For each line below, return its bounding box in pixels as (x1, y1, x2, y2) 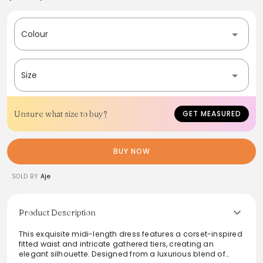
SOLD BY (12, 171, 39, 181)
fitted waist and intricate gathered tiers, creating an (19, 238, 214, 249)
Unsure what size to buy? (14, 108, 107, 119)
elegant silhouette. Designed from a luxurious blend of (19, 248, 225, 259)
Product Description (19, 207, 96, 218)
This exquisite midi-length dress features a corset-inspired (19, 228, 242, 239)
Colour (21, 28, 48, 40)
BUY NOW (113, 146, 151, 156)
